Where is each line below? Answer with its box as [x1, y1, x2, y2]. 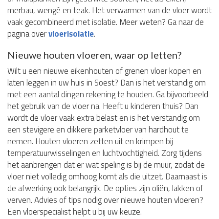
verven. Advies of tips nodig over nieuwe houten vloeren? [7, 194, 203, 207]
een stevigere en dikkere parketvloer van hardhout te [7, 123, 189, 136]
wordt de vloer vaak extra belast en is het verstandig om [7, 111, 200, 125]
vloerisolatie [48, 27, 94, 41]
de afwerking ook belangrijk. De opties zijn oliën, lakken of [7, 182, 203, 195]
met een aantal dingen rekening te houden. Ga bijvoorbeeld [7, 88, 208, 101]
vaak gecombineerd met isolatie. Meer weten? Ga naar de [7, 16, 204, 29]
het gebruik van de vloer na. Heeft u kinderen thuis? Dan [7, 100, 198, 113]
